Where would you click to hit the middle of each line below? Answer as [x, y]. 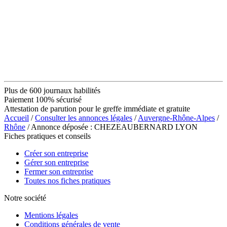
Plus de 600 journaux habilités [52, 90]
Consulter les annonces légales [84, 118]
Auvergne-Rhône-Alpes [176, 118]
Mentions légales [51, 215]
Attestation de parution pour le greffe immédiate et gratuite [97, 108]
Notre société [25, 198]
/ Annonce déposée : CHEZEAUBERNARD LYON [111, 127]
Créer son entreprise [56, 153]
